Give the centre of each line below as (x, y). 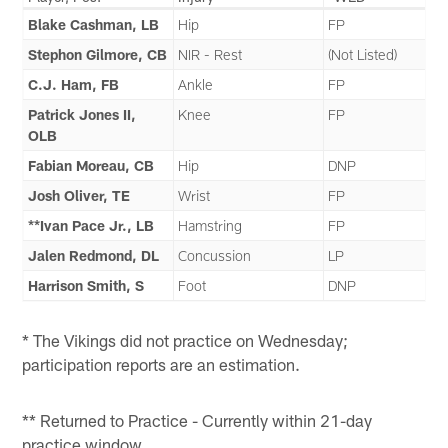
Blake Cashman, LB (94, 24)
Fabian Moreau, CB (91, 165)
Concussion (215, 255)
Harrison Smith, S (86, 285)
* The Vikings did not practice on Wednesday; (185, 340)
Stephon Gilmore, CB (98, 54)
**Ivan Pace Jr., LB (91, 225)
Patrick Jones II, (82, 114)
